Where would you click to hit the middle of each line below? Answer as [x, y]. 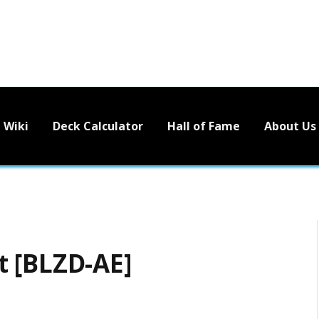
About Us [290, 126]
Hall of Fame [204, 126]
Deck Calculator [98, 126]
